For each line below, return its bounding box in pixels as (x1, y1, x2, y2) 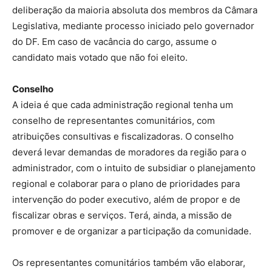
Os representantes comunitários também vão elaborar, (12, 257, 245, 269)
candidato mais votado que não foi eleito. (12, 52, 188, 64)
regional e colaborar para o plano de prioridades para (12, 178, 240, 190)
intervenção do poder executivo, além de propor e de (12, 194, 240, 206)
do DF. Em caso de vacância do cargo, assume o (12, 36, 217, 48)
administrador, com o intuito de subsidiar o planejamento (12, 162, 256, 174)
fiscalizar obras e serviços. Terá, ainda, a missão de (12, 209, 232, 222)
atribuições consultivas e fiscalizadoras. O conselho (12, 131, 234, 143)
